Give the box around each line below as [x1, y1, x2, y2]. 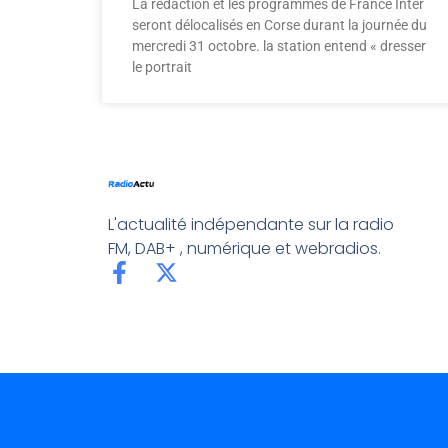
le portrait [132, 59, 192, 75]
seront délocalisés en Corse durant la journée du [132, 17, 427, 33]
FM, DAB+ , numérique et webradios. [107, 237, 381, 261]
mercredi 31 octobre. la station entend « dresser [132, 38, 426, 54]
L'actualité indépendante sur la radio [107, 213, 394, 237]
